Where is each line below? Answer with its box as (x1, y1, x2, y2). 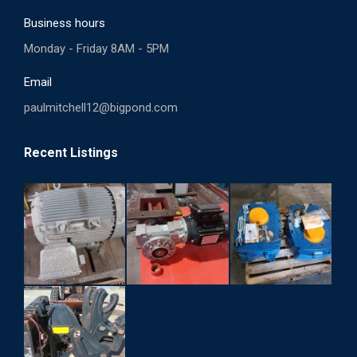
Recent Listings (24, 145, 118, 160)
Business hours (24, 16, 105, 30)
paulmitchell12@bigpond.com (24, 100, 178, 115)
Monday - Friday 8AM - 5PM (24, 41, 169, 56)
